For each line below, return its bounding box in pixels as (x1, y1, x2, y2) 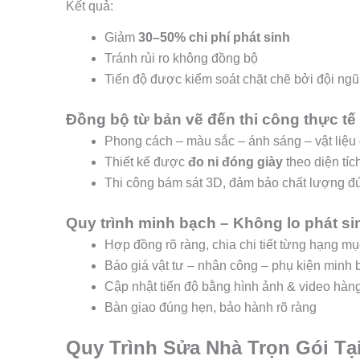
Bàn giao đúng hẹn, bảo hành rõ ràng (104, 301, 317, 315)
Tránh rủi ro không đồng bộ (104, 51, 258, 66)
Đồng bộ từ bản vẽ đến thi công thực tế (66, 111, 356, 129)
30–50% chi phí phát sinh (138, 31, 290, 45)
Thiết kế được (104, 155, 188, 170)
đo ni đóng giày (188, 155, 283, 170)
